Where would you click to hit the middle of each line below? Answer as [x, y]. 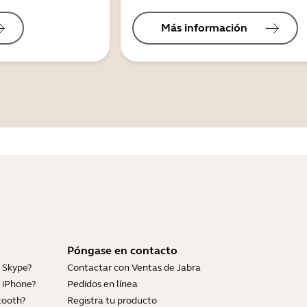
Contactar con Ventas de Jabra [134, 268]
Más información [204, 28]
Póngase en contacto [122, 251]
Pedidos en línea [102, 284]
